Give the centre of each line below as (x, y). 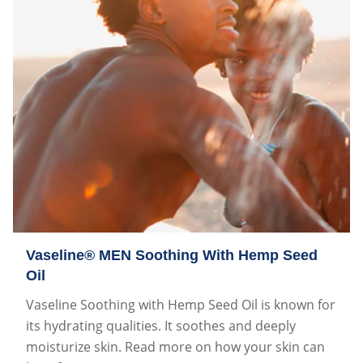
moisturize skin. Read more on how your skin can (175, 346)
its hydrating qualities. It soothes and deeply (161, 325)
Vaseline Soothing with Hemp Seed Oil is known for (181, 304)
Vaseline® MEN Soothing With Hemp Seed (172, 255)
